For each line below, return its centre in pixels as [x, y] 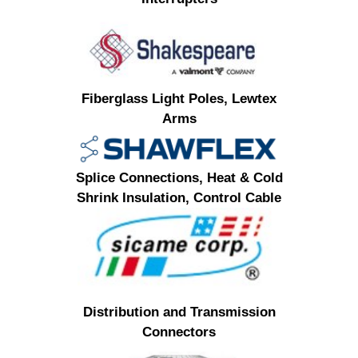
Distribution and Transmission [179, 312]
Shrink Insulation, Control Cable [179, 197]
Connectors [179, 332]
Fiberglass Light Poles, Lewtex [179, 98]
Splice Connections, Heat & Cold [179, 177]
